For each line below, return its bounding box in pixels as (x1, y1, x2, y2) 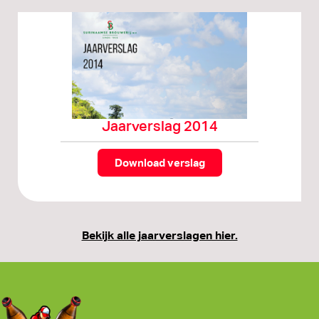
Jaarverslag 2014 (101, 118, 218, 135)
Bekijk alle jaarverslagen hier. (81, 229, 238, 243)
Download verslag (114, 157, 205, 169)
